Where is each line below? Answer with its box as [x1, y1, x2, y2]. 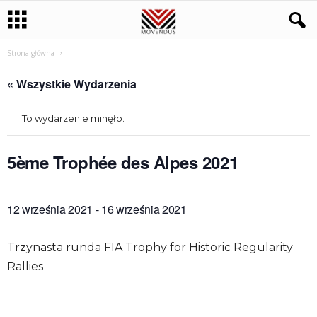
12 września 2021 [7, 201, 93, 217]
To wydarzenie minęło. [22, 113, 125, 124]
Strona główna [7, 48, 54, 58]
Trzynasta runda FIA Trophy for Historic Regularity [7, 241, 293, 254]
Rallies [7, 260, 43, 273]
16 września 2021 [100, 201, 187, 217]
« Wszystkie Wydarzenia [7, 76, 137, 92]
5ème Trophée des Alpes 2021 [7, 150, 238, 174]
